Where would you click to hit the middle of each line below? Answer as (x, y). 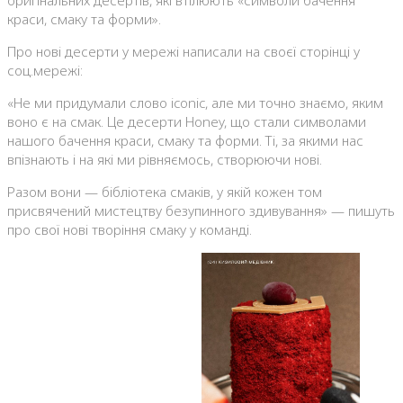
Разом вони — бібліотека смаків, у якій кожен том (165, 192)
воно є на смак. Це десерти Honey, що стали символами (187, 122)
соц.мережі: (45, 71)
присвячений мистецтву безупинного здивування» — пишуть (201, 211)
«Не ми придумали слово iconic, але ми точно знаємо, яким (195, 103)
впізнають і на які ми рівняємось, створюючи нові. (165, 160)
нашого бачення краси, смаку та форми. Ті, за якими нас (185, 141)
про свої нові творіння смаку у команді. (130, 230)
